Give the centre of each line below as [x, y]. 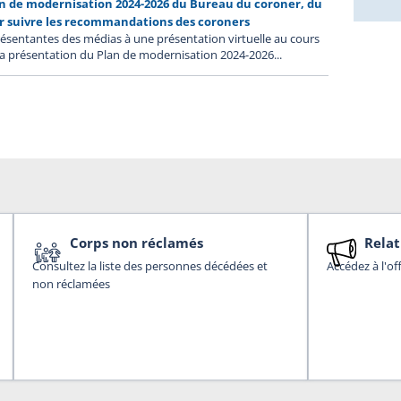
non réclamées [72, 284]
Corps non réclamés [137, 243]
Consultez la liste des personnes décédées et [150, 266]
